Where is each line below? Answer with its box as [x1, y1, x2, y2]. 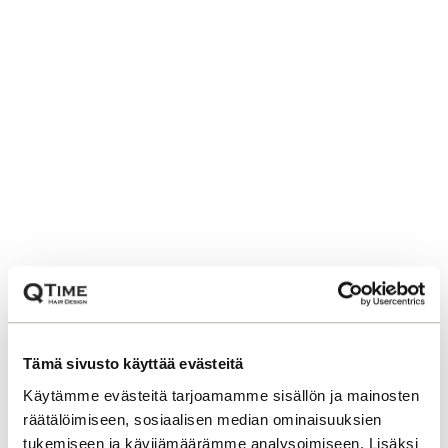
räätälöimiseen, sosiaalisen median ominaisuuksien [23, 410, 382, 428]
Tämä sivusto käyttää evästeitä [23, 355, 244, 373]
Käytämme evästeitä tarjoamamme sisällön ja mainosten [23, 386, 419, 404]
